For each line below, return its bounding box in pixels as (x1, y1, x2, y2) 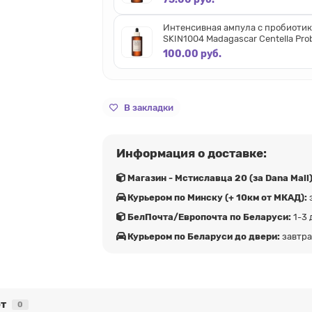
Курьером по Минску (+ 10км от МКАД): (127, 192, 308, 203)
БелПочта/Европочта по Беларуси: (127, 212, 292, 223)
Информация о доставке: (116, 146, 267, 161)
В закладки (124, 102, 174, 113)
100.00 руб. (163, 48, 222, 61)
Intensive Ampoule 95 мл (163, 45, 270, 56)
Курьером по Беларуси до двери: (127, 231, 281, 242)
